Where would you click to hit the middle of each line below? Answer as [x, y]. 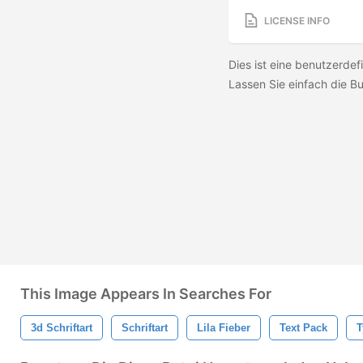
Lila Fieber [224, 328]
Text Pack [303, 328]
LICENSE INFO [297, 20]
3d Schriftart [62, 328]
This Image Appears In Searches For [146, 294]
